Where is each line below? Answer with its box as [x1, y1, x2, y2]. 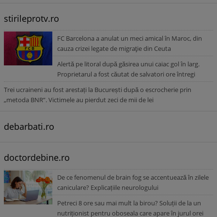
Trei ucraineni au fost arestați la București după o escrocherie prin [4, 85, 191, 94]
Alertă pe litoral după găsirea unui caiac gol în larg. [57, 60, 200, 68]
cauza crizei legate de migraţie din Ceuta [57, 44, 171, 53]
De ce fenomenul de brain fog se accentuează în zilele [57, 173, 209, 182]
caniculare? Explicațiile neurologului [57, 183, 158, 192]
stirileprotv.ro [4, 13, 59, 24]
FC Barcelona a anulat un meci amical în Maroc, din [57, 34, 202, 43]
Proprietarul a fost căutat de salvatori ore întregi [57, 70, 195, 78]
